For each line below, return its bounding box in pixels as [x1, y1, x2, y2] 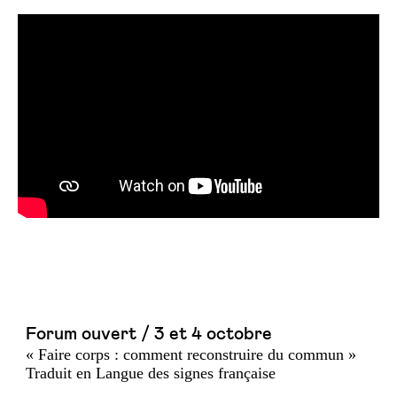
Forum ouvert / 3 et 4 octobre [26, 325, 272, 343]
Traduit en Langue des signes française [26, 364, 276, 382]
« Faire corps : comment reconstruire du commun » [26, 346, 356, 363]
